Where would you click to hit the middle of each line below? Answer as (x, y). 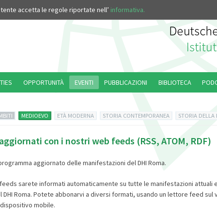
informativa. (128, 10)
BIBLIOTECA (175, 82)
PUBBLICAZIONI (126, 82)
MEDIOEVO (35, 115)
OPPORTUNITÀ (43, 82)
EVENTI (84, 82)
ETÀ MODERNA (75, 115)
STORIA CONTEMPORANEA (136, 115)
